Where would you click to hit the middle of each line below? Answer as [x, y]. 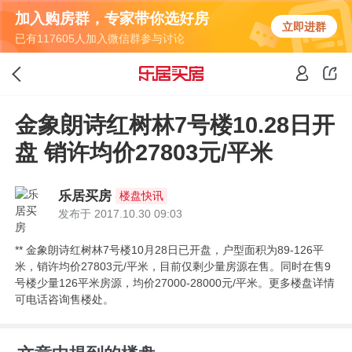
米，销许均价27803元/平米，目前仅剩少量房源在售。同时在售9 [173, 267]
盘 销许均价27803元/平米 [144, 152]
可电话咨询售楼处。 [65, 300]
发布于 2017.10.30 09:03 [121, 213]
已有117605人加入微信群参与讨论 [100, 38]
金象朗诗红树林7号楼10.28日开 [175, 125]
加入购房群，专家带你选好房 [112, 18]
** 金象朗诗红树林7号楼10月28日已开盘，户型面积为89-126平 [170, 250]
